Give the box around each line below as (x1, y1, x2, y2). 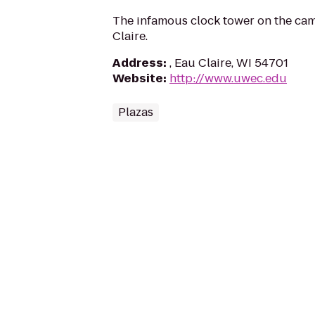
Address (112, 55, 163, 71)
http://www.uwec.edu (169, 70, 287, 86)
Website (112, 70, 163, 86)
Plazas (118, 104, 153, 120)
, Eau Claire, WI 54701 (169, 55, 288, 71)
